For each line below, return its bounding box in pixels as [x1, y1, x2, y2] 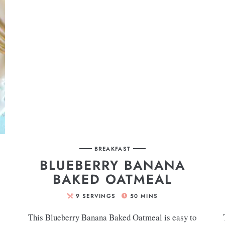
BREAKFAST [94, 145, 131, 153]
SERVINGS [82, 192, 116, 200]
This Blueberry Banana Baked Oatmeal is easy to [28, 211, 197, 223]
